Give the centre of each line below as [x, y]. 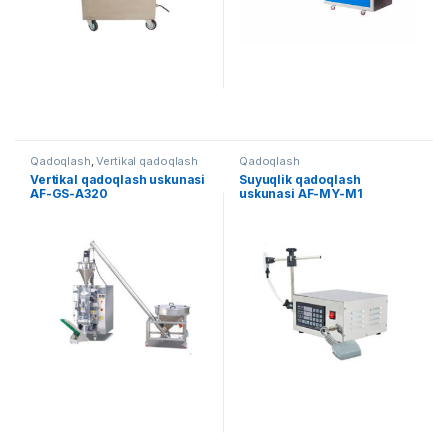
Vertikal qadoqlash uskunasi [117, 179]
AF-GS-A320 [68, 193]
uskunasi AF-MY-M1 [300, 193]
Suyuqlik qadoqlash [299, 179]
